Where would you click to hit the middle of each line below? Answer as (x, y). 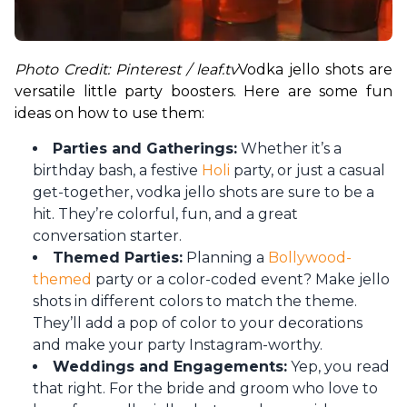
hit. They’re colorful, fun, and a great (165, 214)
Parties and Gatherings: (145, 149)
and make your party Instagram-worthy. (178, 345)
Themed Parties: (118, 258)
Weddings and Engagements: (170, 367)
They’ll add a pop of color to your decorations (198, 323)
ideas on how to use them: (109, 114)
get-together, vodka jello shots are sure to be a (203, 193)
